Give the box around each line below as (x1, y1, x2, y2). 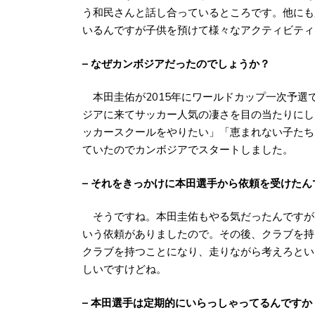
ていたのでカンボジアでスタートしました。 (82, 143, 293, 157)
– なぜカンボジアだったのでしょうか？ (82, 56, 270, 71)
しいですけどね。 (82, 262, 167, 277)
